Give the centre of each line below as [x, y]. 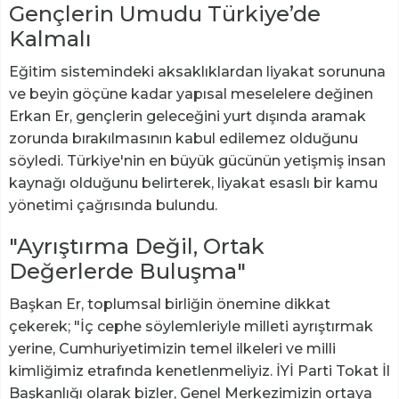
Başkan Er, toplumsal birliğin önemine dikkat [170, 304]
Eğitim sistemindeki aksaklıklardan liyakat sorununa [197, 71]
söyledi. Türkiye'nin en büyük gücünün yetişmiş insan [197, 160]
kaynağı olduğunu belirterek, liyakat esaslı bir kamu [193, 183]
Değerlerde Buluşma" [127, 271]
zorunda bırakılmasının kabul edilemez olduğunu [183, 138]
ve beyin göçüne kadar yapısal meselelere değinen [191, 94]
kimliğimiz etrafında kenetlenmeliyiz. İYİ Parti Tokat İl [199, 370]
